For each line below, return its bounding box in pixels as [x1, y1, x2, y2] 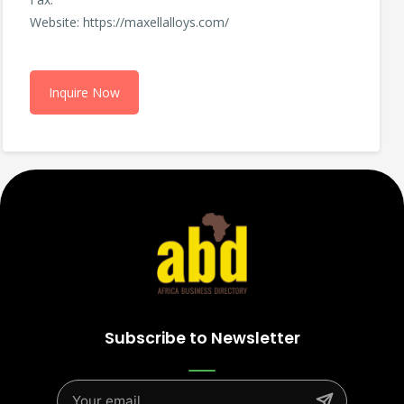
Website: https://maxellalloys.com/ [30, 14, 229, 32]
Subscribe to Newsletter [104, 327, 300, 350]
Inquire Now [49, 84, 120, 102]
